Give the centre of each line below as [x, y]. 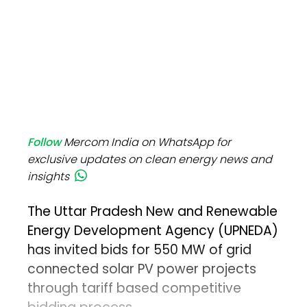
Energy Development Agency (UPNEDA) [153, 231]
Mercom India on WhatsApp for [148, 143]
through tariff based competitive [135, 288]
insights [49, 177]
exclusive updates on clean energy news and [150, 160]
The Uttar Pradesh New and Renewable [153, 212]
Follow [45, 143]
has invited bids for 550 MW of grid [140, 250]
